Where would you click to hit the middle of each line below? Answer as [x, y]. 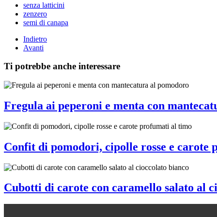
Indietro [35, 39]
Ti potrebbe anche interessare [62, 66]
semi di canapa [46, 22]
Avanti [33, 47]
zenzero [35, 14]
